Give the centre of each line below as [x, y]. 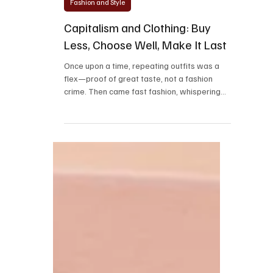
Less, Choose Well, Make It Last [145, 69]
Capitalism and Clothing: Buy [137, 51]
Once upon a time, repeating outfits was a [141, 90]
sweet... [78, 128]
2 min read [129, 7]
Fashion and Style [97, 26]
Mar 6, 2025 [83, 7]
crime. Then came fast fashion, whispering [142, 115]
